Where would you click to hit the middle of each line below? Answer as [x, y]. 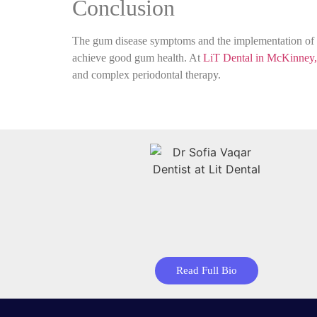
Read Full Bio [206, 270]
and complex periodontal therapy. [146, 74]
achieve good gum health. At [138, 57]
